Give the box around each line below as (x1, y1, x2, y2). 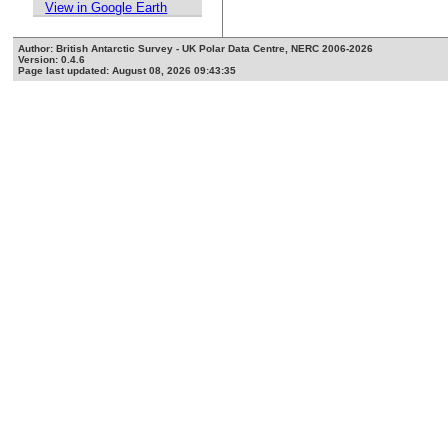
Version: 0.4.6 (18, 54, 86, 66)
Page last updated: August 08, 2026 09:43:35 (18, 65, 237, 77)
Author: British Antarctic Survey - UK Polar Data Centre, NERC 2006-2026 (18, 43, 374, 55)
